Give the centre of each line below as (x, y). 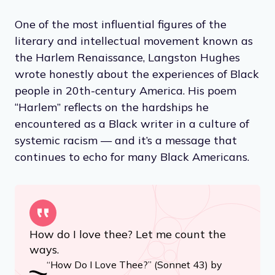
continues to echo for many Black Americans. (132, 157)
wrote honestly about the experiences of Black (137, 74)
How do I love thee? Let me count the (128, 234)
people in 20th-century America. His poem (126, 90)
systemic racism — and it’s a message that (126, 140)
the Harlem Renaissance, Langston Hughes (127, 57)
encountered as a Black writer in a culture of (132, 123)
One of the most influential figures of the (121, 24)
